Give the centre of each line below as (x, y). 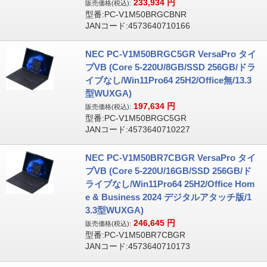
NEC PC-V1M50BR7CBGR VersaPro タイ (170, 158)
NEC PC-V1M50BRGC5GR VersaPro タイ (170, 54)
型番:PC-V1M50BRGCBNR (136, 14)
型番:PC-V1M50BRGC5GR (136, 118)
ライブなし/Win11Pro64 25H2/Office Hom (170, 184)
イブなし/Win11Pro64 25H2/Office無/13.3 (168, 80)
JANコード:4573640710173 (137, 246)
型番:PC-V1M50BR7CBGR (135, 235)
